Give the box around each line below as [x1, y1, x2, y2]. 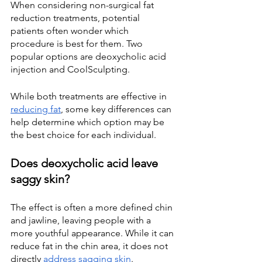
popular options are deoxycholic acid [11, 51, 168, 62]
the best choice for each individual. [11, 129, 156, 140]
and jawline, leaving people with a [11, 215, 153, 226]
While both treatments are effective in [11, 91, 167, 102]
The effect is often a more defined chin [11, 202, 175, 213]
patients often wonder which [11, 25, 131, 36]
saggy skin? [11, 172, 70, 186]
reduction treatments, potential [11, 12, 142, 23]
